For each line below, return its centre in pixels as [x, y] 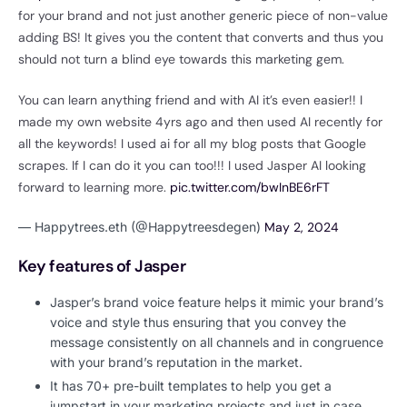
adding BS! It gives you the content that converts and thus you [201, 38]
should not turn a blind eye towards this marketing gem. [183, 60]
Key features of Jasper [102, 267]
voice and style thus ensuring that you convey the [198, 322]
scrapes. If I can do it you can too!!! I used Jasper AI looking [192, 166]
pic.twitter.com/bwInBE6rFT [250, 188]
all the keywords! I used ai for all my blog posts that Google [192, 144]
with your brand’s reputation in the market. [178, 362]
